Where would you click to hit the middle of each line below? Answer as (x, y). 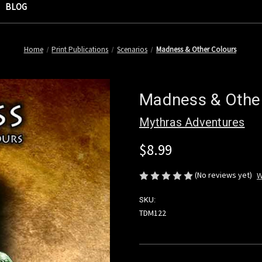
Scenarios (132, 49)
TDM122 (153, 213)
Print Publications (80, 49)
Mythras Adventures (192, 122)
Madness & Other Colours (196, 49)
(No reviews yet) (223, 175)
